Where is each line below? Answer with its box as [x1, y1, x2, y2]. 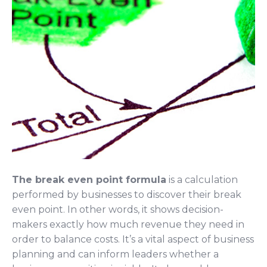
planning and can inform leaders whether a [12, 248, 219, 260]
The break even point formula [12, 173, 166, 185]
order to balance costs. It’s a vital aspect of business [12, 233, 254, 245]
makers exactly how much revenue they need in [12, 218, 244, 230]
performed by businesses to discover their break [12, 188, 241, 200]
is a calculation [169, 173, 238, 185]
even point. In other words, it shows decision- [12, 203, 223, 215]
